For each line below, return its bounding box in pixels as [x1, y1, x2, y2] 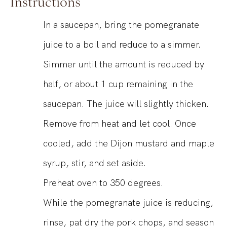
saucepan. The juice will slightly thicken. [43, 98, 209, 110]
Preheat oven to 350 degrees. [43, 177, 163, 189]
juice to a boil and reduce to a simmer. [43, 39, 201, 51]
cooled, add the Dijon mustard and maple [43, 137, 214, 149]
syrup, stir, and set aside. [43, 157, 146, 169]
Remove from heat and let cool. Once [43, 118, 196, 130]
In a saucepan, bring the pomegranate [43, 19, 199, 31]
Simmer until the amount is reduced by [43, 58, 204, 70]
